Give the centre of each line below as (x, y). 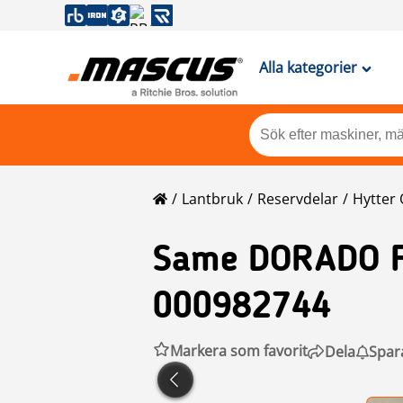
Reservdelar (298, 199)
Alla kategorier (308, 67)
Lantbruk (212, 199)
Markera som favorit (239, 351)
